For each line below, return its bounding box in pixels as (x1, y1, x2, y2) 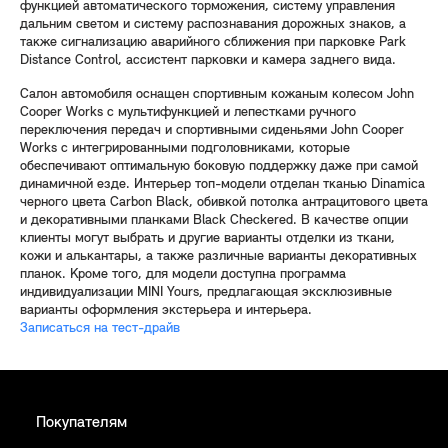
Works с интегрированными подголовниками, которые (20, 141, 350, 156)
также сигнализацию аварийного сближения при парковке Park (20, 35, 406, 50)
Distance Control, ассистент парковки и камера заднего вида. (20, 53, 396, 68)
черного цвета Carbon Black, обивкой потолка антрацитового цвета (20, 195, 428, 210)
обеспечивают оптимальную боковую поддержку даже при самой (20, 159, 418, 174)
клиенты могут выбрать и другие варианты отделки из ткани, (20, 231, 395, 246)
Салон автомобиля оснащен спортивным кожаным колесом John (20, 87, 414, 102)
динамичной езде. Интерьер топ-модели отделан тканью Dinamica (20, 177, 425, 192)
